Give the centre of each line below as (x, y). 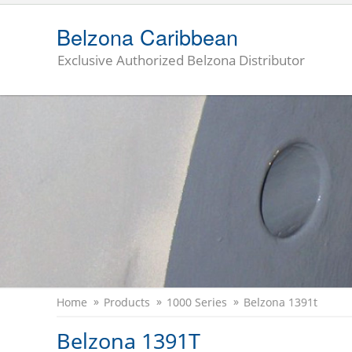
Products (127, 302)
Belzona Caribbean (147, 37)
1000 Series (197, 302)
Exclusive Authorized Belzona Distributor (181, 60)
